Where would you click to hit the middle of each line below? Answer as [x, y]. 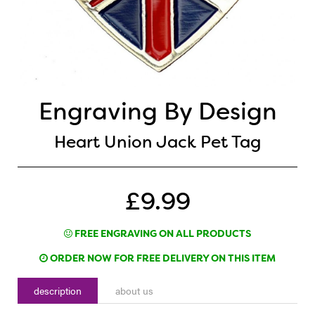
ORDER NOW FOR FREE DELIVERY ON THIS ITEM [162, 258]
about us [134, 290]
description [58, 290]
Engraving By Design [157, 111]
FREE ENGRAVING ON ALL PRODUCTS [162, 233]
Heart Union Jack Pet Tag [157, 142]
